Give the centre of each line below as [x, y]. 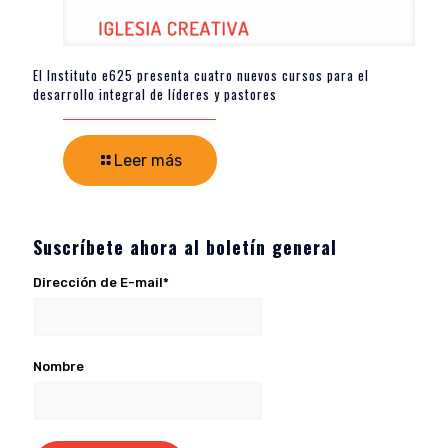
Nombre [58, 367]
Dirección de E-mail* [101, 283]
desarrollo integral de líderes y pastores [155, 94]
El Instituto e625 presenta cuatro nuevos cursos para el [201, 75]
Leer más [148, 161]
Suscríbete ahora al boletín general [185, 247]
